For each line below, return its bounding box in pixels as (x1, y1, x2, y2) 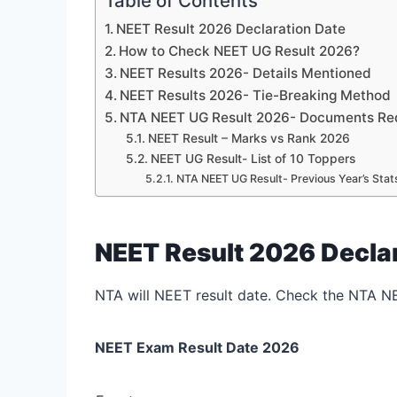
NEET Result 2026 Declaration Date (116, 19, 346, 37)
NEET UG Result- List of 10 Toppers (150, 151, 355, 166)
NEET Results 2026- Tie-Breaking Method (120, 86, 392, 104)
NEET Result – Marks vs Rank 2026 (147, 130, 350, 145)
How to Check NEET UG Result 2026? (119, 42, 361, 59)
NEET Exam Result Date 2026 (95, 338, 300, 356)
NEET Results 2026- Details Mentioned (120, 64, 372, 82)
